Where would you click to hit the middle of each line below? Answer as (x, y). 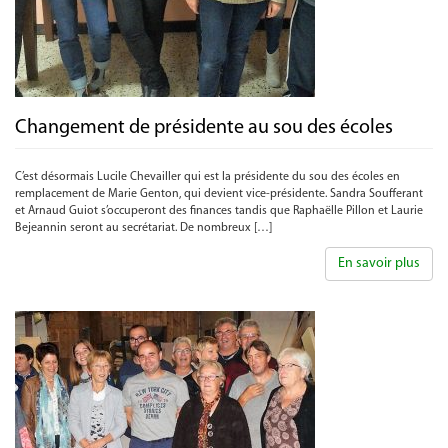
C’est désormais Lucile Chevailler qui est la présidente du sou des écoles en (207, 177)
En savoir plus (379, 263)
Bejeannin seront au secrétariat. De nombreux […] (143, 228)
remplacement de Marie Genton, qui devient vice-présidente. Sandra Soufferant (219, 194)
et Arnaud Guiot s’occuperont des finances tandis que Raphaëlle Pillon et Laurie (219, 211)
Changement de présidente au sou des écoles (204, 128)
